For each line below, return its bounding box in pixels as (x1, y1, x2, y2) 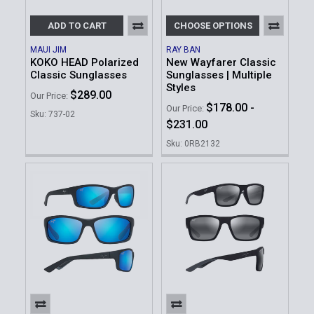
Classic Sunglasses (30, 69, 127, 82)
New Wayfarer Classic (166, 56, 276, 69)
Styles (166, 81, 196, 95)
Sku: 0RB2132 (166, 138, 220, 149)
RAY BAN (166, 45, 200, 55)
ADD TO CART (47, 20, 107, 32)
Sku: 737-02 (30, 109, 75, 119)
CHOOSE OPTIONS (173, 20, 252, 32)
